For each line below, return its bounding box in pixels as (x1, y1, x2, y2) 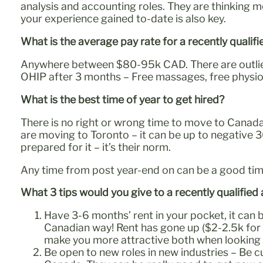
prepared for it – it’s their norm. (21, 140, 171, 153)
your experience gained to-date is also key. (21, 12, 227, 25)
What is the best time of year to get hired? (21, 93, 225, 106)
